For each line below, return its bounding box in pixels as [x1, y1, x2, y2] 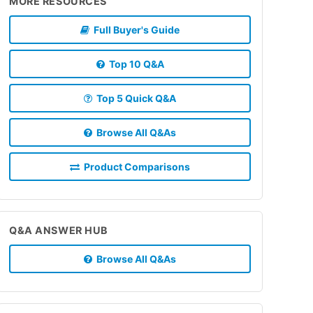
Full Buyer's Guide [89, 23, 180, 36]
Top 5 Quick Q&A [92, 92, 176, 104]
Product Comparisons [80, 160, 190, 173]
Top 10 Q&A [104, 57, 164, 70]
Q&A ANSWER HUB [9, 224, 109, 236]
